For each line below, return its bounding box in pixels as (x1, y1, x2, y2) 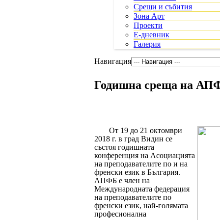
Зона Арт (134, 12, 165, 20)
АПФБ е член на (94, 176, 150, 185)
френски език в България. (94, 167, 180, 176)
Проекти (134, 21, 163, 29)
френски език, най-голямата (94, 201, 188, 210)
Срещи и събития (134, 2, 192, 11)
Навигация (94, 57, 131, 65)
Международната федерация (94, 184, 190, 193)
